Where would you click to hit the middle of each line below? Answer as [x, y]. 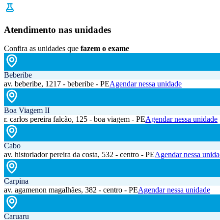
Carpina [16, 181]
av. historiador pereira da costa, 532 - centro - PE [79, 155]
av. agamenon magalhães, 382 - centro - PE [71, 190]
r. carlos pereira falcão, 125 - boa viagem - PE [75, 119]
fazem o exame [105, 49]
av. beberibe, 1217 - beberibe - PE [57, 84]
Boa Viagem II [27, 110]
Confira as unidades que [41, 49]
